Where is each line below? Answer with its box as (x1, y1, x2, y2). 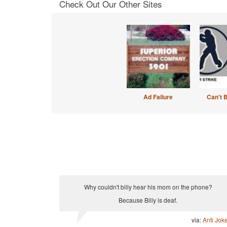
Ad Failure (143, 92, 173, 101)
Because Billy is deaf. (119, 196, 177, 204)
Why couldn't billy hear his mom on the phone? (84, 182, 212, 191)
